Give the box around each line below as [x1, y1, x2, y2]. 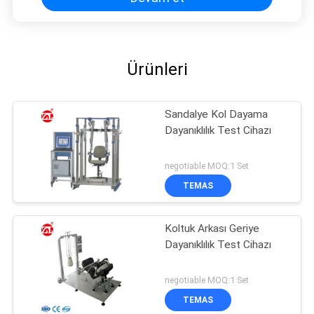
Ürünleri [126, 60, 188, 80]
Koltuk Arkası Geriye [165, 222, 260, 235]
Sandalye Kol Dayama [165, 108, 268, 121]
